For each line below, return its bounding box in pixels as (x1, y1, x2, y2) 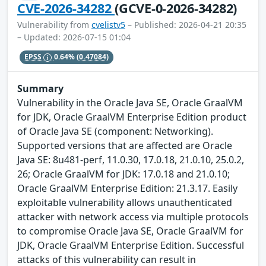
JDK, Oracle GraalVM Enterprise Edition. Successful (17, 238, 244, 252)
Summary (17, 81, 64, 95)
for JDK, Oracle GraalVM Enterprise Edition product (17, 110, 246, 123)
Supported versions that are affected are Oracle (17, 138, 232, 152)
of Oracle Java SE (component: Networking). (17, 124, 213, 138)
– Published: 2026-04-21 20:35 (125, 19, 246, 31)
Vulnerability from (17, 19, 91, 31)
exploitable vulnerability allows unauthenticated (17, 195, 232, 209)
